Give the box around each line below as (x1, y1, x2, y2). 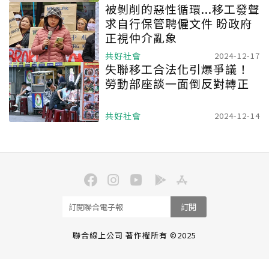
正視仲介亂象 (105, 29, 177, 46)
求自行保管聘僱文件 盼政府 (105, 15, 252, 31)
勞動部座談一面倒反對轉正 (105, 75, 249, 91)
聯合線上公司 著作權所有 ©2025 (73, 229, 196, 241)
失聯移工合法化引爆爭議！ (105, 61, 249, 77)
